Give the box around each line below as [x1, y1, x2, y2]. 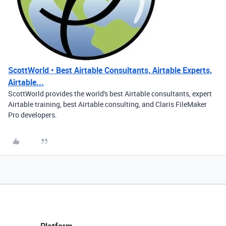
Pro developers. [8, 109, 57, 120]
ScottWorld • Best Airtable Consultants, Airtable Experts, [8, 64, 212, 76]
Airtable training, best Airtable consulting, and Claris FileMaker [8, 99, 207, 109]
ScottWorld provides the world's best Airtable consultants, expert [8, 88, 212, 98]
